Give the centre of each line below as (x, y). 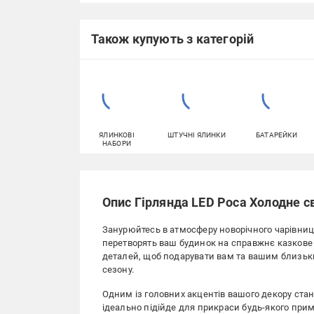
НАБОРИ (117, 143)
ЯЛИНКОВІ (117, 135)
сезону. (118, 269)
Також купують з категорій (172, 39)
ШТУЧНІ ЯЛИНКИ (197, 135)
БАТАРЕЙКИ (277, 135)
